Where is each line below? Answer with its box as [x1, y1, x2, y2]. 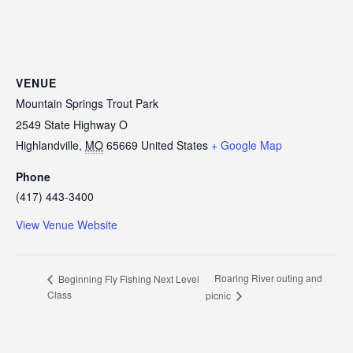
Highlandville [16, 137, 79, 153]
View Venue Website [16, 217, 117, 232]
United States [141, 137, 208, 153]
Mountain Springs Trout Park [16, 95, 158, 111]
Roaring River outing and [214, 271, 323, 285]
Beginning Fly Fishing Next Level [56, 271, 199, 285]
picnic [206, 288, 234, 303]
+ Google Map [211, 137, 282, 153]
